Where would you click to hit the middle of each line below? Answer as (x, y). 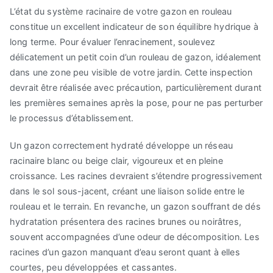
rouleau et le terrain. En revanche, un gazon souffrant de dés (135, 207)
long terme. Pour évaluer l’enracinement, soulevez (113, 42)
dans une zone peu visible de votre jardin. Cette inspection (131, 73)
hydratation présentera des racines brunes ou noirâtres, (126, 222)
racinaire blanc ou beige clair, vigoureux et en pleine (116, 161)
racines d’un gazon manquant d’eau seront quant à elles (125, 252)
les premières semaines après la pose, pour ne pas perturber (136, 103)
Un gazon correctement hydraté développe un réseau (122, 146)
